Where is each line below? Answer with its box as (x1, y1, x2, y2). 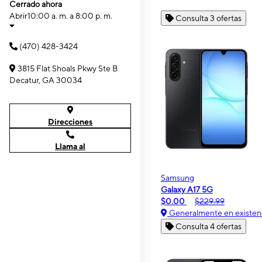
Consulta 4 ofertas (175, 222, 242, 231)
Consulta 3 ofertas (175, 13, 242, 23)
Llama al (55, 142, 85, 151)
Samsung (161, 173, 194, 182)
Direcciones (48, 117, 92, 126)
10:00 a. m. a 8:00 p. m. (27, 11, 112, 20)
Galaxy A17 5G (161, 185, 213, 194)
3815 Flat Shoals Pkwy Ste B (18, 64, 118, 73)
